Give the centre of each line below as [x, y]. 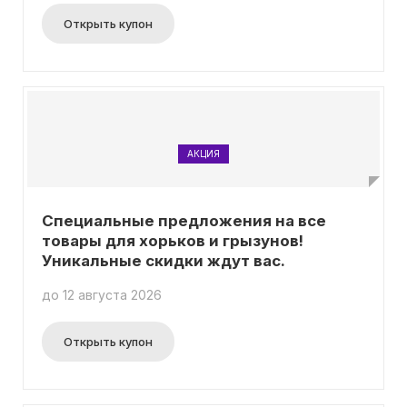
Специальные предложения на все [184, 221]
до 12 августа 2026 [102, 295]
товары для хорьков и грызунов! [173, 241]
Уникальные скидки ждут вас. [164, 261]
